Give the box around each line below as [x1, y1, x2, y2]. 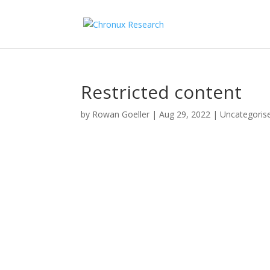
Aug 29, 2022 [159, 108, 211, 120]
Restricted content [81, 80, 242, 104]
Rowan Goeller [92, 108, 150, 120]
